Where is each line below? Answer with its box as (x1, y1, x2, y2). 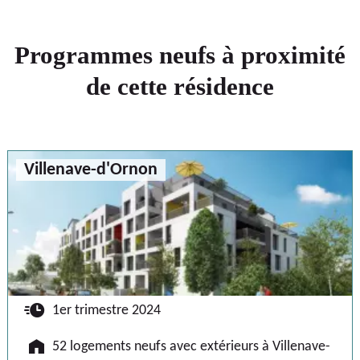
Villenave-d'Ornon (24, 161, 157, 178)
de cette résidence (86, 72, 274, 100)
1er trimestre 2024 (52, 302, 161, 318)
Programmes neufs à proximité (14, 41, 346, 69)
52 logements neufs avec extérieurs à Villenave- (52, 338, 330, 354)
